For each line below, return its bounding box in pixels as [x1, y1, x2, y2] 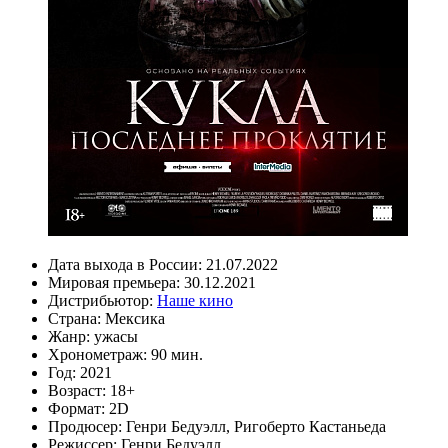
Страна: [48, 309, 105, 327]
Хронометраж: [48, 345, 151, 363]
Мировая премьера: [48, 273, 184, 291]
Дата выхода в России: [48, 255, 206, 273]
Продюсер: [48, 417, 126, 435]
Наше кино [157, 291, 233, 309]
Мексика [105, 309, 165, 327]
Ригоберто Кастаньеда [234, 417, 386, 435]
